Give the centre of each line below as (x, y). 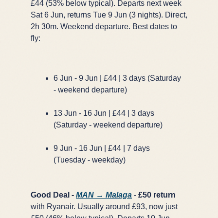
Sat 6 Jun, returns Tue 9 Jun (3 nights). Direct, (109, 15)
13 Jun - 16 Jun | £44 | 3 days (104, 113)
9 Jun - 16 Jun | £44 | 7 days (102, 148)
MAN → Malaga (104, 195)
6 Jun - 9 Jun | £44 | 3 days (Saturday (117, 78)
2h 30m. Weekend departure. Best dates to (104, 26)
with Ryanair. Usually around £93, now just (104, 206)
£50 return (157, 195)
